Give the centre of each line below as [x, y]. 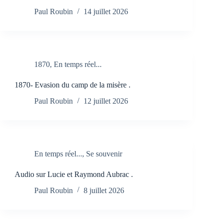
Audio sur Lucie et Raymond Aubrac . [74, 175]
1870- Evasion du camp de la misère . [73, 85]
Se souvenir [104, 154]
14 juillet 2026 [106, 12]
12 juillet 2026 [106, 101]
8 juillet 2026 [104, 190]
